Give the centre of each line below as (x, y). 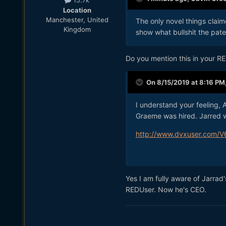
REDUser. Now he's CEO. (166, 189)
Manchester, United (77, 19)
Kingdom (77, 29)
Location (77, 10)
